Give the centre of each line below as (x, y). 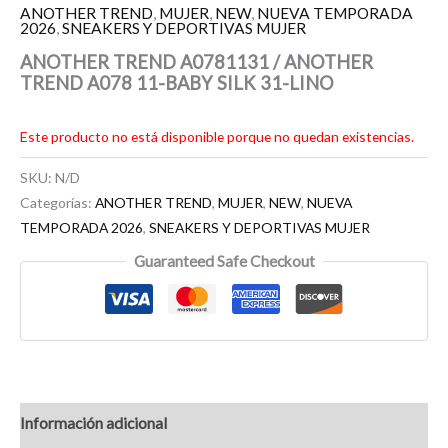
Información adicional (93, 422)
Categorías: (57, 202)
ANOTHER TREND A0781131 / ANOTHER (196, 61)
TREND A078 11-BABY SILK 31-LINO (177, 82)
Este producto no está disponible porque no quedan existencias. (217, 136)
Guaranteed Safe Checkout (224, 261)
